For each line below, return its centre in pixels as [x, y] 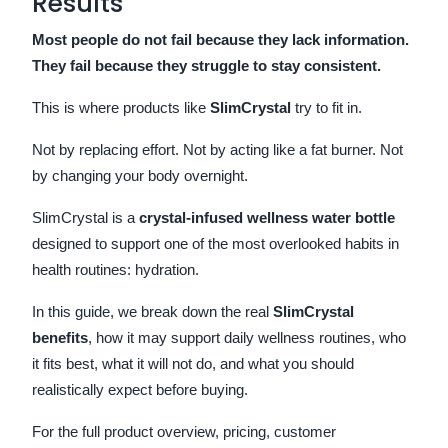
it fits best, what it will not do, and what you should [193, 363]
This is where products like [121, 107]
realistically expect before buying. [140, 389]
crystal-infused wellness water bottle [267, 217]
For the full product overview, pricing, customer [184, 431]
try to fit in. [326, 107]
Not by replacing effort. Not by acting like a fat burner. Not [217, 149]
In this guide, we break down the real [152, 311]
